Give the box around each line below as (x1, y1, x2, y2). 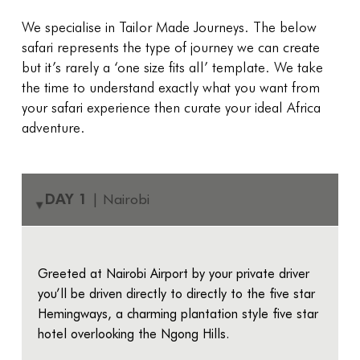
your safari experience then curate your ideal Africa (21, 96, 321, 117)
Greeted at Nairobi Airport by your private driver (37, 264, 309, 281)
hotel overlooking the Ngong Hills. (37, 324, 229, 342)
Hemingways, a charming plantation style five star (37, 304, 318, 321)
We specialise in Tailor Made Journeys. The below (21, 16, 317, 36)
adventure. (21, 117, 85, 137)
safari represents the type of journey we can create (21, 36, 320, 56)
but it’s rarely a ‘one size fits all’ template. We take (21, 56, 323, 76)
